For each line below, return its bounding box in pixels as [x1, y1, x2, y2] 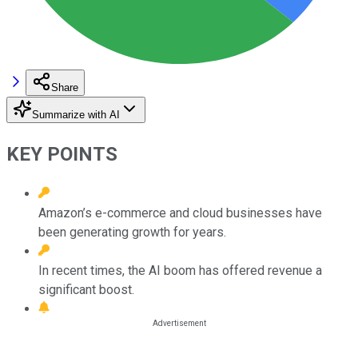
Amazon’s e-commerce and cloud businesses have [38, 205, 322, 221]
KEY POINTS [6, 142, 117, 165]
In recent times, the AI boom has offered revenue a [38, 262, 322, 278]
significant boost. [38, 281, 134, 297]
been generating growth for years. [38, 224, 226, 240]
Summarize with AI [32, 108, 120, 121]
